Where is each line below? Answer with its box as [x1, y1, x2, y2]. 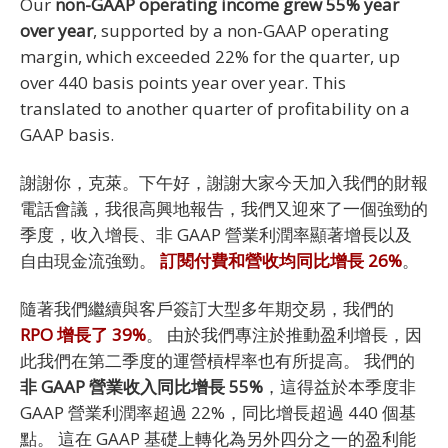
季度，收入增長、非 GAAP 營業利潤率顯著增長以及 [20, 222, 412, 246]
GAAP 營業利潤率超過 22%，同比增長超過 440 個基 [20, 400, 416, 424]
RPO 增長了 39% [20, 322, 146, 346]
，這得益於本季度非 [263, 374, 416, 398]
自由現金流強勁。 [20, 248, 160, 272]
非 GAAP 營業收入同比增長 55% [20, 374, 263, 398]
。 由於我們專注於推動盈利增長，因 [146, 322, 422, 346]
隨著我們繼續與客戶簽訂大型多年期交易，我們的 [20, 296, 394, 320]
